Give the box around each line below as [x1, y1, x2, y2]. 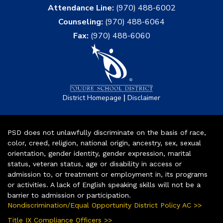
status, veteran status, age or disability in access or [7, 159, 182, 168]
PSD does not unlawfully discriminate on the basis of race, [7, 128, 206, 136]
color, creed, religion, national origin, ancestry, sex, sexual [7, 138, 201, 147]
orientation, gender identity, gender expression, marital [7, 149, 191, 157]
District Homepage [63, 93, 121, 103]
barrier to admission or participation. [7, 191, 131, 199]
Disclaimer [127, 93, 160, 103]
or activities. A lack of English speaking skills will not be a [7, 180, 201, 189]
